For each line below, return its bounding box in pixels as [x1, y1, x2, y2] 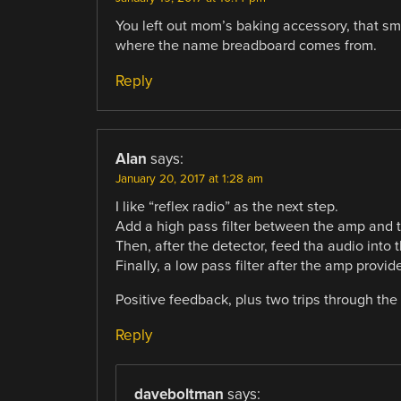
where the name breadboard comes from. [115, 36, 377, 55]
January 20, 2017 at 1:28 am [115, 172, 263, 187]
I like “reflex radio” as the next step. [115, 198, 338, 217]
